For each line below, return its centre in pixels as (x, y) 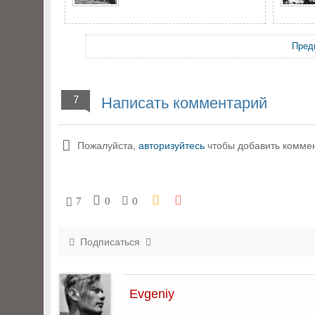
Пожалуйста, (108, 146)
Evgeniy (152, 294)
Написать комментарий (182, 103)
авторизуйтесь (172, 146)
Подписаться (110, 242)
